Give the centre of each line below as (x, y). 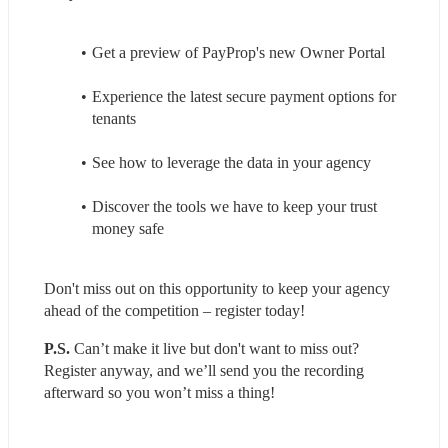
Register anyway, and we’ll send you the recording (204, 370)
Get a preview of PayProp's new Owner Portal (238, 52)
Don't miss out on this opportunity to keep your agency (217, 288)
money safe (128, 228)
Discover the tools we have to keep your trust (234, 206)
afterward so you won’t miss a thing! (159, 392)
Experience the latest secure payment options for (243, 96)
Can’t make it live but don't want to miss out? (214, 348)
